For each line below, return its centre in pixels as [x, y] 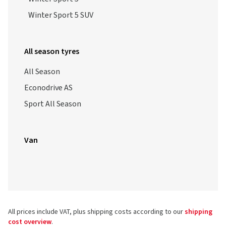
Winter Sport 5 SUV [61, 15]
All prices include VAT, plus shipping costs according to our [96, 212]
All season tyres [52, 51]
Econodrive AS [48, 88]
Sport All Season [53, 104]
